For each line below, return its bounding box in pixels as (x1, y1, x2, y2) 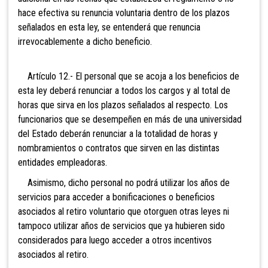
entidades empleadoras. (18, 157, 107, 169)
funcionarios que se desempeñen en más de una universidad (18, 114, 242, 126)
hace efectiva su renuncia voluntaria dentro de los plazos (18, 7, 230, 19)
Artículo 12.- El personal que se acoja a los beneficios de (18, 71, 239, 83)
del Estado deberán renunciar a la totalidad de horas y (18, 128, 218, 140)
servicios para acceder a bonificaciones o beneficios (18, 191, 215, 203)
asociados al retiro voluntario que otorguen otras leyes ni (18, 206, 229, 218)
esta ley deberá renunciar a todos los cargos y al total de (18, 85, 230, 97)
